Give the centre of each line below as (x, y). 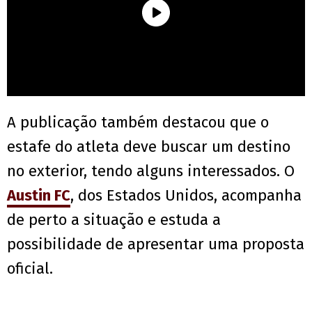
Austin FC (39, 196)
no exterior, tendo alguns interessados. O (151, 171)
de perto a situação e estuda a (114, 220)
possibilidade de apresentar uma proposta (156, 244)
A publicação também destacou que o (138, 123)
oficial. (30, 269)
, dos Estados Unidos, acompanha (186, 196)
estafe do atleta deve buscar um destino (149, 147)
